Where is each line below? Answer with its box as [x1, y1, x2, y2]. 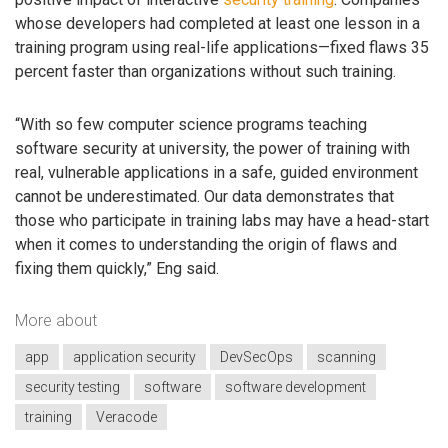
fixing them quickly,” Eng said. [15, 258, 219, 278]
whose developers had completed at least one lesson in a [15, 14, 420, 34]
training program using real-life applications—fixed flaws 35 [15, 38, 429, 58]
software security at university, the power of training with [15, 138, 410, 158]
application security [73, 348, 196, 365]
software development [225, 378, 366, 395]
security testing [25, 378, 120, 395]
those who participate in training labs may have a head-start [15, 210, 429, 230]
